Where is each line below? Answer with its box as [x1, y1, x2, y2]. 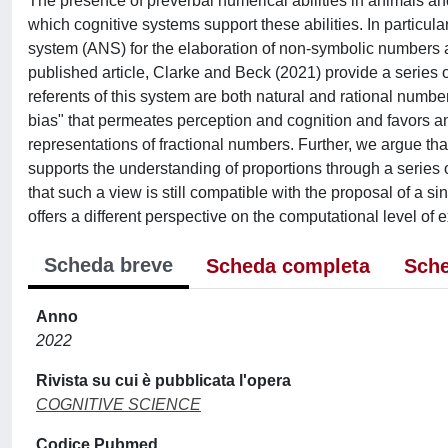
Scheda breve [44, 254, 173, 276]
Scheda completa [206, 255, 370, 277]
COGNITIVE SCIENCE [36, 396, 201, 413]
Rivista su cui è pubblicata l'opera [36, 372, 291, 389]
